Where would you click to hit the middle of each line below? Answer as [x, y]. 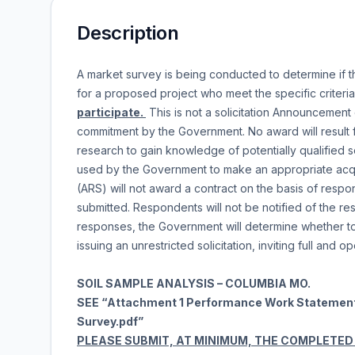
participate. [111, 112]
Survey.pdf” [110, 321]
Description [128, 33]
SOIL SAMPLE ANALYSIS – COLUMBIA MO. [194, 283]
